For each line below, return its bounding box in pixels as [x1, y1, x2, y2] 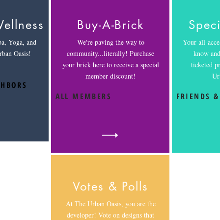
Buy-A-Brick [77, 17, 144, 32]
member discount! [85, 71, 136, 81]
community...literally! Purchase [67, 49, 154, 58]
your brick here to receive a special [62, 60, 159, 69]
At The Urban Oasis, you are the [65, 199, 156, 208]
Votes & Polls [73, 179, 148, 194]
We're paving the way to [77, 37, 144, 47]
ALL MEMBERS [55, 91, 111, 102]
